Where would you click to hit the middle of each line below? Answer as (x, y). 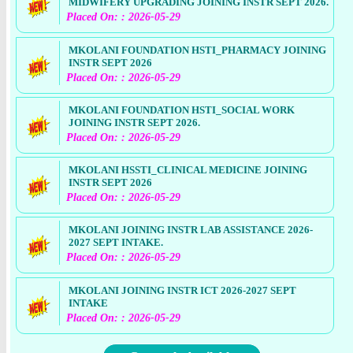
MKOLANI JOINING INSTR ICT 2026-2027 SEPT (183, 290)
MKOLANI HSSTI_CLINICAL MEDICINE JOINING (188, 170)
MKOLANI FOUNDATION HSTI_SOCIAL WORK (182, 110)
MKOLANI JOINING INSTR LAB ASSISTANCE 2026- (191, 230)
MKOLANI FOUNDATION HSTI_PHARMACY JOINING (198, 50)
